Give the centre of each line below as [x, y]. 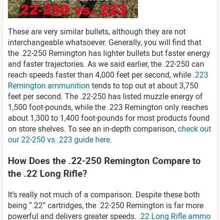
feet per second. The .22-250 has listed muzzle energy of [105, 96]
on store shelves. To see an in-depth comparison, [93, 129]
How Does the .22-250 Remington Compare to [104, 160]
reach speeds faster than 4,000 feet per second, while [100, 75]
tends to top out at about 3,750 [144, 86]
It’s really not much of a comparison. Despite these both [104, 194]
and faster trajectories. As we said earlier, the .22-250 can [106, 64]
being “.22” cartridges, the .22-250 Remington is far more [106, 205]
